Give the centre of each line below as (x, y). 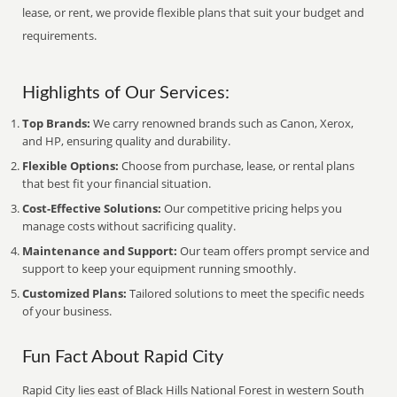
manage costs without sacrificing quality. (129, 226)
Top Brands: (57, 123)
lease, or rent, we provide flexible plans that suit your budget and (194, 12)
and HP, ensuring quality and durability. (127, 141)
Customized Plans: (75, 293)
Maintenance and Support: (100, 251)
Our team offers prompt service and (274, 251)
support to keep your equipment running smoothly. (160, 269)
